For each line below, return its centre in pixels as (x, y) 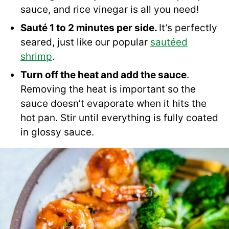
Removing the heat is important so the (108, 89)
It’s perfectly (188, 28)
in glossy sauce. (57, 132)
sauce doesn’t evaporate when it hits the (113, 103)
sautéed (169, 42)
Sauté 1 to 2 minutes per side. (90, 28)
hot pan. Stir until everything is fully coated (119, 118)
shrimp (36, 56)
